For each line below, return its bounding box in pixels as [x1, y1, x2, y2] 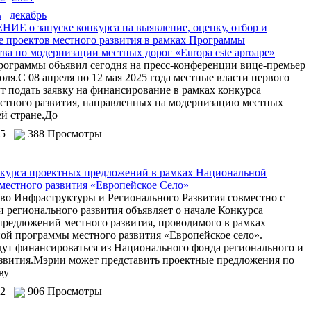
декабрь [10, 9, 47, 21]
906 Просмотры [25, 285, 105, 297]
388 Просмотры [25, 128, 105, 140]
